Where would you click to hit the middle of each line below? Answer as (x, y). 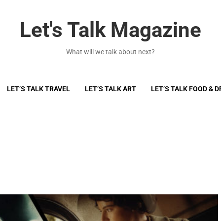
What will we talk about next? (110, 52)
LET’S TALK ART (110, 89)
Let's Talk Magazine (110, 30)
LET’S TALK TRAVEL (38, 89)
